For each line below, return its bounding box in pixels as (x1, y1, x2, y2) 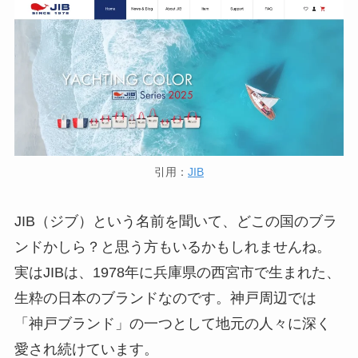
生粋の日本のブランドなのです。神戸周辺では (14, 290, 316, 307)
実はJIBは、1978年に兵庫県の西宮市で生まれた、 (14, 265, 340, 281)
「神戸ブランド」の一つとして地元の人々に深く (14, 316, 331, 332)
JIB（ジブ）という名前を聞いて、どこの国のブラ (14, 213, 337, 230)
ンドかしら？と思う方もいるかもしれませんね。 (14, 239, 331, 256)
